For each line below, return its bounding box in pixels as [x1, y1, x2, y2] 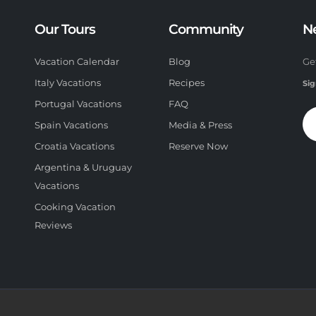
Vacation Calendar [35, 56, 119, 67]
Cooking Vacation [35, 202, 116, 212]
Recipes [169, 78, 205, 88]
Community [169, 21, 244, 37]
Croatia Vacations [35, 141, 114, 152]
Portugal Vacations [35, 99, 121, 109]
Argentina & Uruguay [35, 162, 132, 173]
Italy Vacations [35, 78, 101, 88]
